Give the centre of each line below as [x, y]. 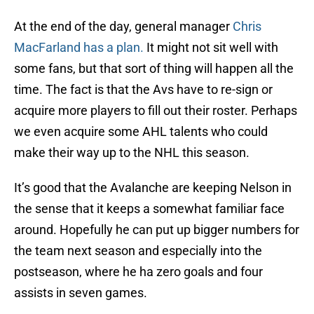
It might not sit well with [211, 48]
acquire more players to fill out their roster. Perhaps [156, 111]
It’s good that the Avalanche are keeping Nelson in [153, 188]
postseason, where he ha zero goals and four [138, 272]
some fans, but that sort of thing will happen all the [154, 69]
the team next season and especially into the [138, 251]
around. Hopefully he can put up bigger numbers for [157, 230]
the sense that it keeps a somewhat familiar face [149, 209]
